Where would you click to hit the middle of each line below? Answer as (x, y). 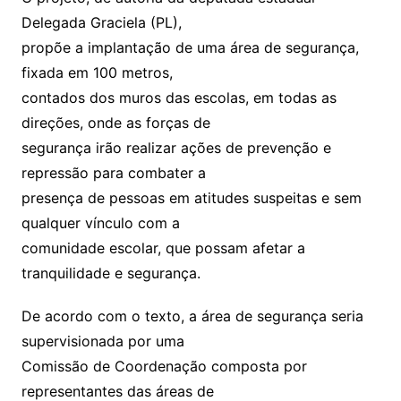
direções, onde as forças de (115, 122)
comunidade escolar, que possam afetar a (163, 247)
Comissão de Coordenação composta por (164, 366)
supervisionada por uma (102, 341)
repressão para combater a (113, 172)
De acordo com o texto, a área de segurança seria (192, 316)
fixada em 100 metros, (97, 72)
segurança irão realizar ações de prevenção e (176, 147)
